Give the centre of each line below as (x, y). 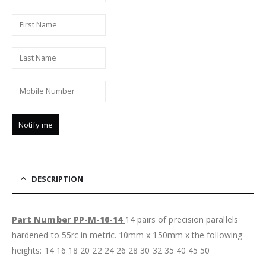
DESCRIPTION (57, 179)
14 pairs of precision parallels (181, 220)
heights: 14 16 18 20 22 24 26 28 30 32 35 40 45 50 (111, 251)
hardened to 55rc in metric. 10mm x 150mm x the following (127, 235)
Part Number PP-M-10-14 (69, 220)
